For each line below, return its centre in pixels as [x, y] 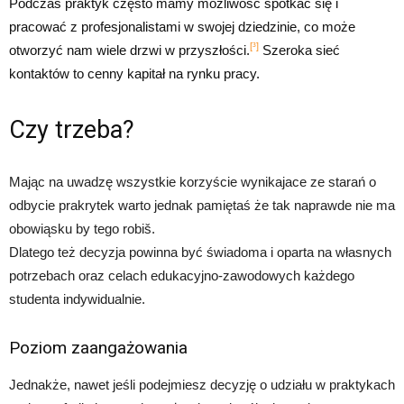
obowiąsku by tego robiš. [82, 228]
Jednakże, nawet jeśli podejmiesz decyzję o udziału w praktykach [202, 384]
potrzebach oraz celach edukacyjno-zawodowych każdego [182, 275]
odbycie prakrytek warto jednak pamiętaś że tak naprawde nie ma [202, 205]
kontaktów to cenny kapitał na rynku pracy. [134, 73]
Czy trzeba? [72, 129]
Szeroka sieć [299, 50]
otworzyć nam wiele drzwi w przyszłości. [129, 50]
